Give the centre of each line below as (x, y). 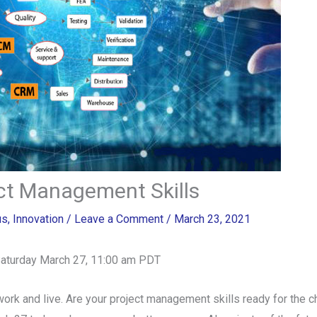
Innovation (38, 219)
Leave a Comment (119, 219)
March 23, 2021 (212, 219)
